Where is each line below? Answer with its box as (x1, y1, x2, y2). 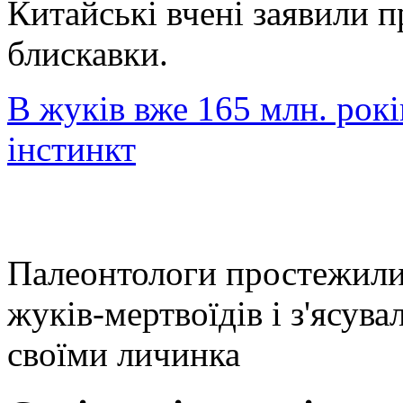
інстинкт (7, 130, 136, 169)
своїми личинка (7, 335, 240, 374)
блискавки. (7, 34, 168, 74)
